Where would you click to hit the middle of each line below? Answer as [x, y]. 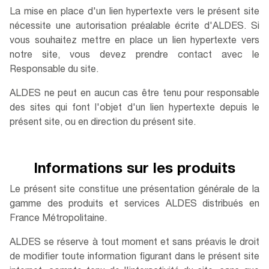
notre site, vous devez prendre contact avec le [134, 56]
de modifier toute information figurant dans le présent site [134, 258]
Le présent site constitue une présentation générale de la [134, 190]
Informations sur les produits [134, 170]
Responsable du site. [54, 70]
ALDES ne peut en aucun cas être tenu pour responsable [134, 94]
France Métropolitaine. [58, 219]
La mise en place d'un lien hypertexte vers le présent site [134, 13]
